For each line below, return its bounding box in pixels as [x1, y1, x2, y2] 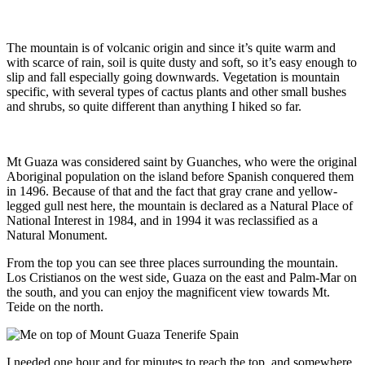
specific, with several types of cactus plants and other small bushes [7, 84, 346, 99]
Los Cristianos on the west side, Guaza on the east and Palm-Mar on [7, 270, 357, 284]
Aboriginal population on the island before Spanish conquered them [7, 169, 354, 183]
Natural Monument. [7, 227, 108, 242]
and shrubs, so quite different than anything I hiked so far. [7, 99, 301, 113]
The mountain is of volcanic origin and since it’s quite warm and [7, 40, 336, 55]
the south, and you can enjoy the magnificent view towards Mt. [7, 284, 330, 299]
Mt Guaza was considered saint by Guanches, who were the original [7, 154, 357, 169]
